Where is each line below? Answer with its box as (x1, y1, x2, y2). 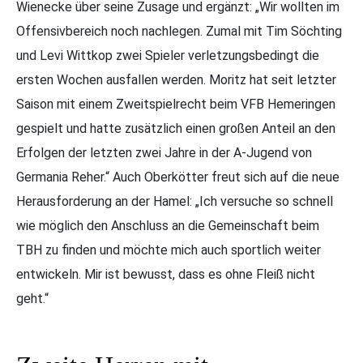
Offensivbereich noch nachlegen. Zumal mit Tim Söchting (16, 23, 342, 40)
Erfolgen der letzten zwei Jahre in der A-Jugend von (16, 145, 312, 161)
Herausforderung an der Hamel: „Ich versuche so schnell (16, 194, 333, 210)
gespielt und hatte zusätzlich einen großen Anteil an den (16, 121, 335, 137)
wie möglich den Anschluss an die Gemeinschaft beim (16, 218, 319, 234)
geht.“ (16, 291, 49, 307)
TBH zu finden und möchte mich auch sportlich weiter (16, 242, 321, 258)
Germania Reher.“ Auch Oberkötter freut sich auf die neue (16, 169, 340, 186)
